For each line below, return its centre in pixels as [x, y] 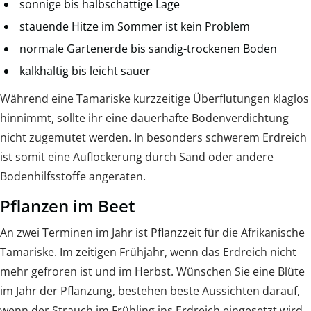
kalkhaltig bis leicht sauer [85, 70]
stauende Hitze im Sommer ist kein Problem [135, 26]
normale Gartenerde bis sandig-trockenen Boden [148, 48]
